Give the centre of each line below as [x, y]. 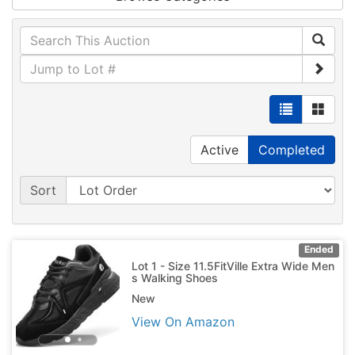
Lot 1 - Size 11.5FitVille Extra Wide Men [233, 265]
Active [219, 149]
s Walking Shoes [174, 277]
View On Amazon [183, 321]
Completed [292, 149]
